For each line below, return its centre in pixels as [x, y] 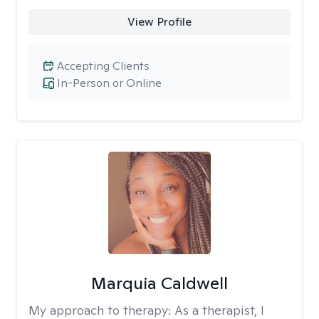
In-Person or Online [109, 83]
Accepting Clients [103, 66]
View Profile [159, 22]
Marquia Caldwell [159, 283]
